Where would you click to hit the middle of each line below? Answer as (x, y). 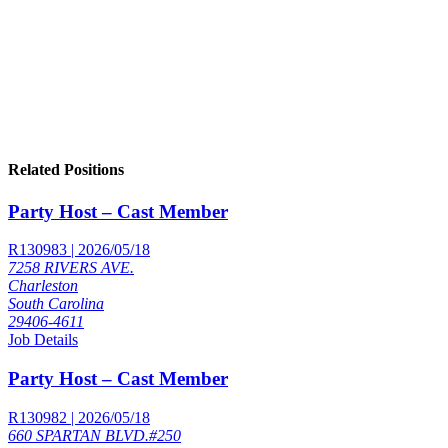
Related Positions (66, 170)
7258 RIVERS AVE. (71, 268)
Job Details (43, 340)
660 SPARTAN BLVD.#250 (94, 435)
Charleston (43, 286)
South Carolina (56, 304)
